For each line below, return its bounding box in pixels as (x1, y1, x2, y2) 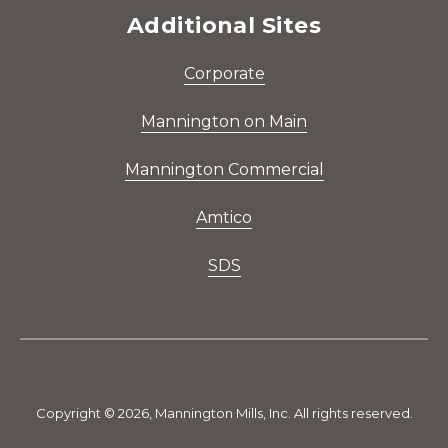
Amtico (196, 208, 252, 228)
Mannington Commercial (124, 160, 324, 180)
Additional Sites (126, 12, 322, 40)
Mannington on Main (141, 112, 307, 132)
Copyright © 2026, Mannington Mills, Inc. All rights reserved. (35, 405, 413, 422)
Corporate (183, 64, 265, 84)
